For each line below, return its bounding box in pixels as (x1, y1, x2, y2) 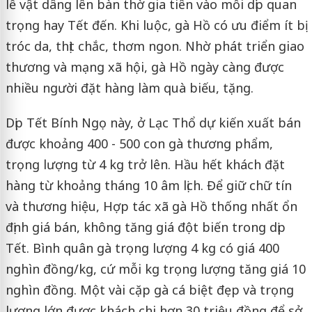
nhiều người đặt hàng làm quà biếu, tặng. (5, 79, 253, 96)
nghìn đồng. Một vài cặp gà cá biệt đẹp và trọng (5, 281, 294, 298)
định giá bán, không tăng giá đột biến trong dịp (5, 218, 286, 235)
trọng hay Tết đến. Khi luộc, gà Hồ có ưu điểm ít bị (5, 16, 305, 33)
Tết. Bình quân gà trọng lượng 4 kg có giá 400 (5, 239, 279, 256)
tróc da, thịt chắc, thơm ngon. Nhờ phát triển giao (5, 37, 304, 54)
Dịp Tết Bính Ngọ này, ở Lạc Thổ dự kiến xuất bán (5, 114, 301, 131)
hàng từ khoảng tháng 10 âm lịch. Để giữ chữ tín (5, 176, 292, 194)
